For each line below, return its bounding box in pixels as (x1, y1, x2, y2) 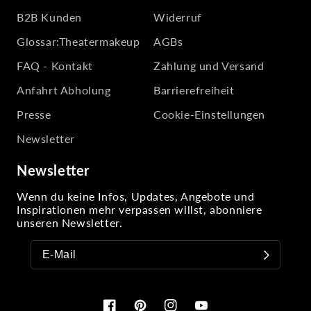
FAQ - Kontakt (17, 59, 93, 72)
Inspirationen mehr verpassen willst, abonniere (17, 203, 262, 216)
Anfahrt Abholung (17, 83, 111, 96)
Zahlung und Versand (153, 59, 264, 72)
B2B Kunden (17, 10, 82, 24)
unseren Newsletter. (17, 216, 123, 229)
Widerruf (153, 10, 202, 24)
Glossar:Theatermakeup (17, 35, 140, 48)
